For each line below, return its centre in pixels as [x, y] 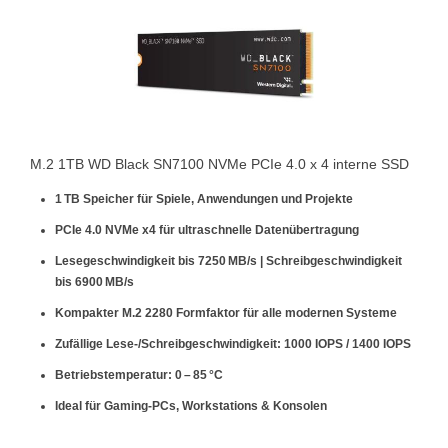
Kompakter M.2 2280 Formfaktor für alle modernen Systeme [226, 313]
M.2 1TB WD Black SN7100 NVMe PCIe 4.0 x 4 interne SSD [219, 164]
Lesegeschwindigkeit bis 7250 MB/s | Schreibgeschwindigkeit [228, 261]
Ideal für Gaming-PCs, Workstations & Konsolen [191, 406]
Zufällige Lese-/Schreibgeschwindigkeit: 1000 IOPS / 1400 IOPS [233, 344]
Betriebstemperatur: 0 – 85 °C [139, 375]
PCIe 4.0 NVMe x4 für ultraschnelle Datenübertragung [207, 230]
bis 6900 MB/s [94, 282]
